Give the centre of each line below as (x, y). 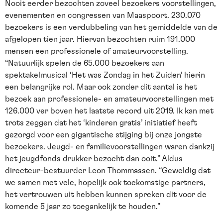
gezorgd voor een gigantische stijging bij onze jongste (104, 135)
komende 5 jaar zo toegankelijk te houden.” (83, 206)
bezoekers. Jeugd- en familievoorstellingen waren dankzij (110, 147)
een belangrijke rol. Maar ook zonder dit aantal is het (101, 87)
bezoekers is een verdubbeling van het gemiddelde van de (111, 27)
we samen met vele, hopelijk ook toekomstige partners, (105, 182)
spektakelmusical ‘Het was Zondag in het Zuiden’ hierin (105, 75)
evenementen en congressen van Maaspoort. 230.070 (103, 15)
